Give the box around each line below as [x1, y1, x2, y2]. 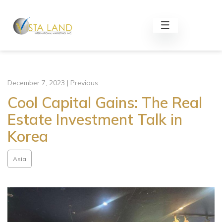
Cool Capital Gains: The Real [7, 93, 202, 112]
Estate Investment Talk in [7, 110, 182, 129]
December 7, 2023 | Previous [7, 78, 98, 87]
